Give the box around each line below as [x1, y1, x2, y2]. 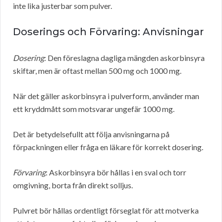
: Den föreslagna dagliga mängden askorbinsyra [44, 53, 205, 63]
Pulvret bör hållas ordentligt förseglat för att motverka [13, 206, 199, 216]
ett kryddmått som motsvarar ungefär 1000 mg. [13, 104, 174, 114]
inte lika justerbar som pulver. [13, 1, 112, 11]
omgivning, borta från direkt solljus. [13, 180, 133, 190]
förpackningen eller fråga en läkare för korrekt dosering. [13, 142, 203, 152]
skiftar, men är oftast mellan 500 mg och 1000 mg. [13, 66, 181, 76]
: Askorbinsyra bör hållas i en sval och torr [46, 167, 186, 177]
